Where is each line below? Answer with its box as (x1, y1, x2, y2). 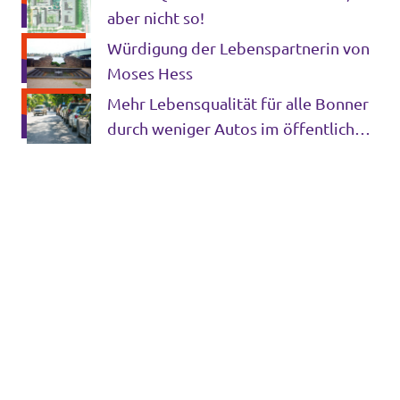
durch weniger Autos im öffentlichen (107, 120, 372, 137)
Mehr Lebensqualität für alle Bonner (107, 95, 369, 112)
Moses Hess (107, 64, 193, 82)
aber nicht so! (107, 9, 204, 27)
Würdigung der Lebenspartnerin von (107, 39, 370, 57)
